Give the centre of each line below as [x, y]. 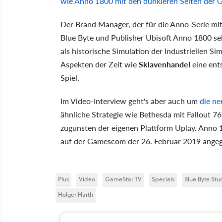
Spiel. [70, 77]
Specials [163, 179]
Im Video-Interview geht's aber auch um [130, 101]
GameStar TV [123, 179]
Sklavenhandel [166, 64]
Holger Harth [76, 194]
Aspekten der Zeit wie [100, 64]
